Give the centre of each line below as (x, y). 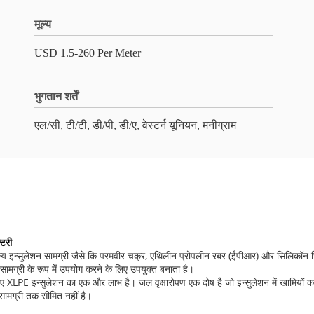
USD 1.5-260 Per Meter (88, 53)
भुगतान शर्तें (56, 96)
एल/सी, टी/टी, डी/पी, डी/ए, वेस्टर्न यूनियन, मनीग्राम (135, 125)
